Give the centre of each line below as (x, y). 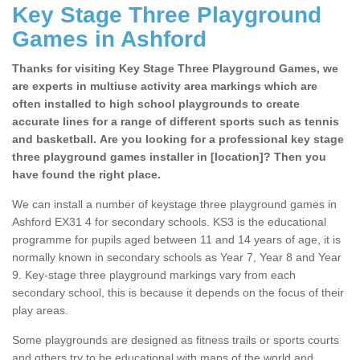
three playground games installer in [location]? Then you (169, 157)
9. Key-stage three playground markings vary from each (154, 275)
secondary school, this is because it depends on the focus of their (178, 293)
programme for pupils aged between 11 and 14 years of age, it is (176, 240)
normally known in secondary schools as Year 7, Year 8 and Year (177, 258)
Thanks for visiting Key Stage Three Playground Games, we (175, 69)
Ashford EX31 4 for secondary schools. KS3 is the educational (169, 222)
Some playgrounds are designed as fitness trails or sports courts (176, 340)
